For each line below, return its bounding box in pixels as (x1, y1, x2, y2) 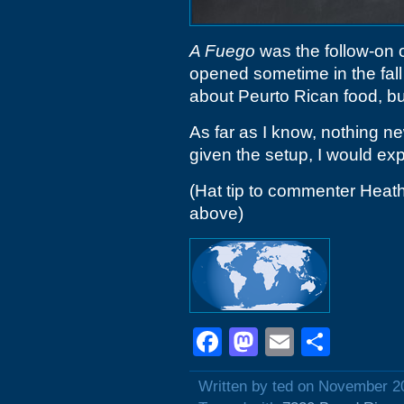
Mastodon (258, 326, 386, 358)
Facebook (222, 326, 350, 358)
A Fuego (189, 41, 255, 60)
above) (189, 204, 243, 223)
